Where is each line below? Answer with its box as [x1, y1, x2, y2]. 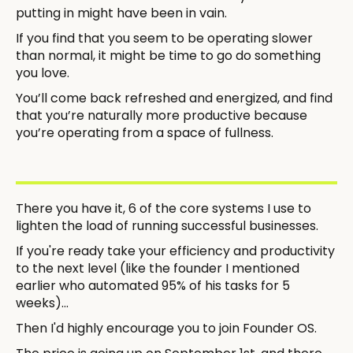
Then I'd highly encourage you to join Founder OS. [16, 318, 317, 337]
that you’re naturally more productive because [16, 106, 307, 124]
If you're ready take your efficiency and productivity [16, 241, 335, 260]
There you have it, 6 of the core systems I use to [16, 199, 311, 217]
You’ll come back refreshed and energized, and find [16, 88, 333, 107]
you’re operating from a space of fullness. [16, 123, 273, 142]
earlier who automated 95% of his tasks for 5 [16, 276, 290, 295]
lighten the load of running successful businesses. [16, 216, 318, 235]
